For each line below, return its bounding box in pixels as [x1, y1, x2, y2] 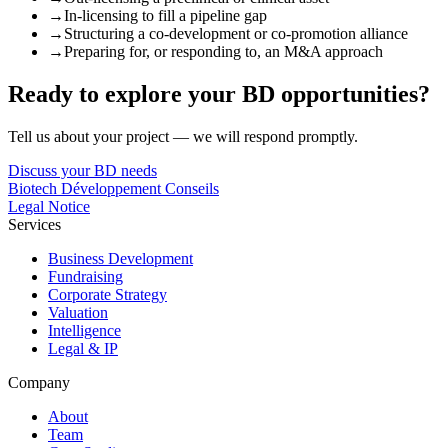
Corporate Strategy [48, 286, 167, 304]
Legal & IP [48, 340, 118, 358]
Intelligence [48, 322, 121, 340]
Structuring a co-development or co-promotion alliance [64, 25, 408, 43]
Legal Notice [8, 198, 90, 216]
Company [8, 374, 70, 392]
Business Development [48, 250, 193, 268]
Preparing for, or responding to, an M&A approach [64, 43, 383, 61]
